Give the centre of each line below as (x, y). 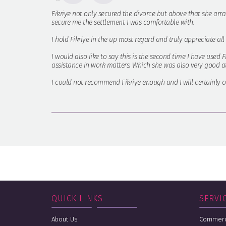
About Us (65, 219)
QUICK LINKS (77, 198)
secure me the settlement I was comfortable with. (123, 22)
